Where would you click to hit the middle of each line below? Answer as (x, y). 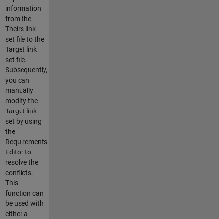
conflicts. (19, 172)
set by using (23, 121)
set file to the (24, 39)
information (23, 8)
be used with (24, 203)
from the (18, 18)
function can (24, 193)
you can (17, 80)
